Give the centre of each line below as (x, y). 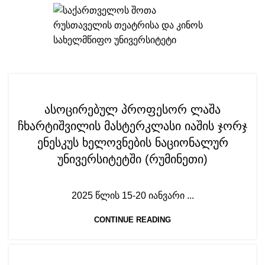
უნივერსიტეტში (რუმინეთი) (132, 159)
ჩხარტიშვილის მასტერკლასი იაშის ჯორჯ (132, 126)
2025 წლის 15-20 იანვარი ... (132, 195)
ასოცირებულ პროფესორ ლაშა (132, 109)
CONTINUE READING (132, 220)
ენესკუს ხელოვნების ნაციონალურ (132, 143)
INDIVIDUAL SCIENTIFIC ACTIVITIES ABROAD (132, 86)
